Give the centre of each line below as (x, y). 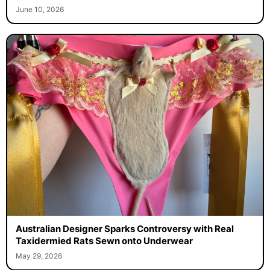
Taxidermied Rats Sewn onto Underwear (104, 240)
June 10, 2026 (39, 9)
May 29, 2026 (39, 256)
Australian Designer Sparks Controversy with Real (124, 228)
